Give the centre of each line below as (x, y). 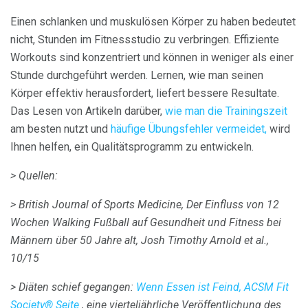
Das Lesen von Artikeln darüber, (88, 111)
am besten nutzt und (60, 129)
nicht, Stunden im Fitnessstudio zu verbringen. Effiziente (145, 40)
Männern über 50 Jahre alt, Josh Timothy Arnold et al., (140, 241)
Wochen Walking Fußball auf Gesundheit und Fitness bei (146, 223)
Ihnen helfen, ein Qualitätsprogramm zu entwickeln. (132, 147)
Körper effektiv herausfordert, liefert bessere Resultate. (145, 93)
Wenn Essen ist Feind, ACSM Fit (212, 287)
